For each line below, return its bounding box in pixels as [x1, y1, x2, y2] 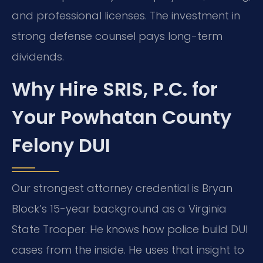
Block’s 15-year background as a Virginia [12, 201, 227, 216]
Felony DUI [12, 131, 110, 159]
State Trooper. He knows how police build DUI [12, 221, 248, 237]
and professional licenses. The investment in [12, 8, 240, 23]
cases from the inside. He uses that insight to [12, 242, 244, 257]
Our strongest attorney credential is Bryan [12, 180, 232, 195]
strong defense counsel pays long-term [12, 28, 222, 43]
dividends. [12, 49, 64, 64]
